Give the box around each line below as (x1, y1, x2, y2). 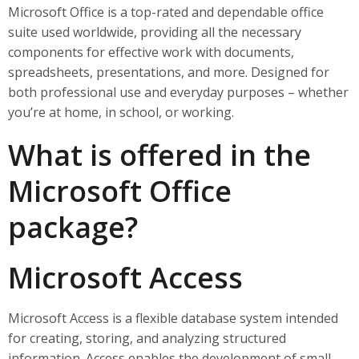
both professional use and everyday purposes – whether (8, 83, 349, 101)
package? (8, 208, 138, 247)
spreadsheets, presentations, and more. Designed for (8, 63, 329, 81)
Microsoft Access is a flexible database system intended (8, 309, 338, 327)
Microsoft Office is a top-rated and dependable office (8, 3, 324, 21)
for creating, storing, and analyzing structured (8, 329, 286, 347)
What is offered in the (8, 135, 311, 175)
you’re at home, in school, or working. (8, 103, 234, 121)
